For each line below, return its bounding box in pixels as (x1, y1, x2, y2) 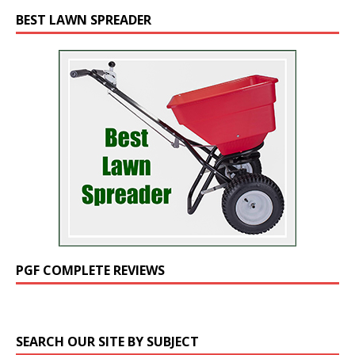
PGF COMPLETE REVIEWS (16, 261, 165, 280)
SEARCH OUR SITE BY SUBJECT (16, 333, 199, 351)
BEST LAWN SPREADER (16, 11, 151, 29)
